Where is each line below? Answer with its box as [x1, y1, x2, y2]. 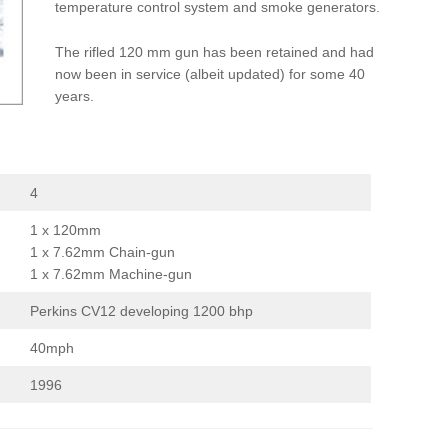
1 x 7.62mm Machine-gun [30, 265, 192, 282]
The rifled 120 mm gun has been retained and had [54, 43, 374, 60]
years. [54, 87, 94, 104]
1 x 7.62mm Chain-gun [30, 243, 175, 260]
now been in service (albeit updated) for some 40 [54, 65, 365, 82]
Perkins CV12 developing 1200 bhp [30, 302, 253, 319]
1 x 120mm [30, 221, 101, 238]
